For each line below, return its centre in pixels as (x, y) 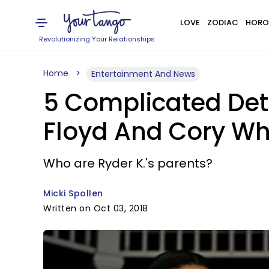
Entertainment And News (143, 74)
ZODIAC (222, 23)
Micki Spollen (73, 193)
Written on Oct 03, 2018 (96, 208)
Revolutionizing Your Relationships (97, 39)
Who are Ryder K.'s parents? (128, 163)
